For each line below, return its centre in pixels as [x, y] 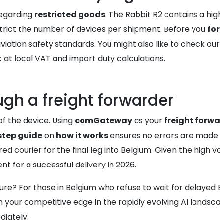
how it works [82, 135]
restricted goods [70, 14]
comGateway [103, 121]
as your [148, 121]
